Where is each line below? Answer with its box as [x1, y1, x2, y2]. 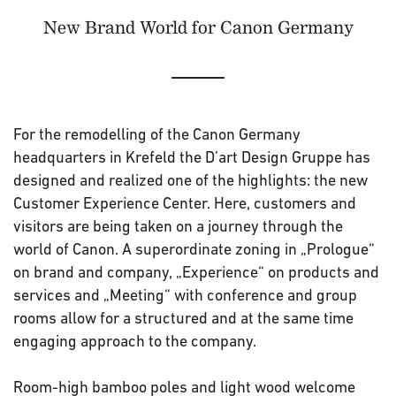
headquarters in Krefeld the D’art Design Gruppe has [13, 148, 370, 166]
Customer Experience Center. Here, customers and [13, 194, 356, 212]
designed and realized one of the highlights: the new [13, 171, 368, 189]
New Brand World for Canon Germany [42, 17, 354, 37]
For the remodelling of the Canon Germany [13, 125, 301, 143]
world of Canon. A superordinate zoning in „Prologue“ [13, 240, 375, 258]
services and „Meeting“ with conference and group [13, 286, 357, 304]
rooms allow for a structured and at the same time [13, 308, 354, 327]
